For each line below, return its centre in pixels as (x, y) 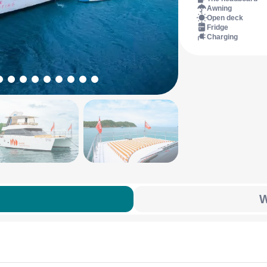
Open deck (225, 18)
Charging (222, 37)
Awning (219, 8)
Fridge (217, 27)
